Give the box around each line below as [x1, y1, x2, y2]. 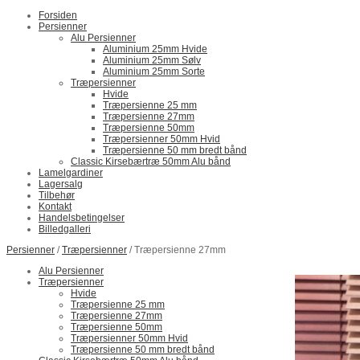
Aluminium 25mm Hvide [103, 43, 207, 55]
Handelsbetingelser [39, 212, 125, 223]
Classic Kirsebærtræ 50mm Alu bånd [71, 156, 231, 167]
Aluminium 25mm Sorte [103, 66, 205, 77]
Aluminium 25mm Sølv [103, 55, 201, 66]
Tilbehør [39, 190, 75, 201]
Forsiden [39, 10, 77, 21]
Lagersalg [39, 178, 83, 190]
